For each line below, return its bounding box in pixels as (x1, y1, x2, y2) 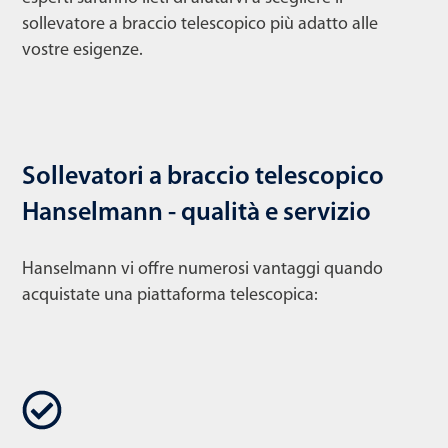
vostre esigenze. (22, 40, 143, 60)
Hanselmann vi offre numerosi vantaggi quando (22, 259, 383, 279)
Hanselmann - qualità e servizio (22, 199, 371, 227)
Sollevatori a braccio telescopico (22, 163, 384, 191)
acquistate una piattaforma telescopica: (22, 285, 318, 305)
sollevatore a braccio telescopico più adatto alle (22, 14, 378, 34)
